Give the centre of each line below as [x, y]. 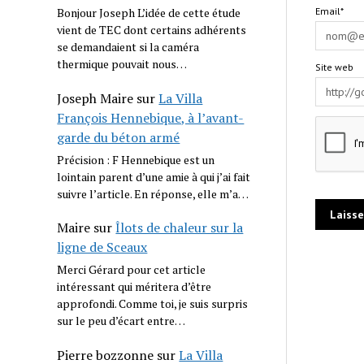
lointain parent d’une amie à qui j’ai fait [154, 176]
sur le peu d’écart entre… [121, 321]
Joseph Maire [95, 98]
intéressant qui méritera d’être [134, 287]
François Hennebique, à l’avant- [151, 117]
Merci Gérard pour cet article [132, 270]
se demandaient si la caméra [128, 47]
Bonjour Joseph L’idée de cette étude [149, 13]
